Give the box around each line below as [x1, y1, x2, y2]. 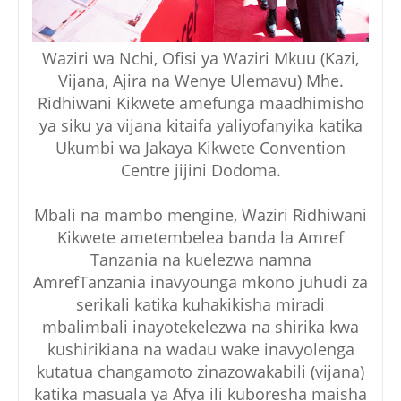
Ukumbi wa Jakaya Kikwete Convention [55, 136, 346, 158]
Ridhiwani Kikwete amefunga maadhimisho [37, 91, 364, 114]
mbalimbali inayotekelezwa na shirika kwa [42, 315, 359, 337]
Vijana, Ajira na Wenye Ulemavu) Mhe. [57, 69, 344, 91]
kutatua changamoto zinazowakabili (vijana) [37, 360, 364, 382]
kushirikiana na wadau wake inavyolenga [47, 337, 354, 360]
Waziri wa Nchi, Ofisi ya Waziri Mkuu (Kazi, [42, 47, 359, 69]
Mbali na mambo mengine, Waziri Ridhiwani [34, 203, 367, 226]
